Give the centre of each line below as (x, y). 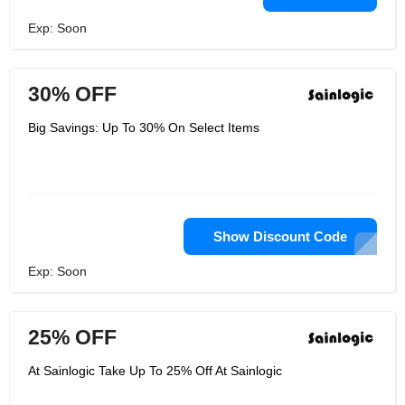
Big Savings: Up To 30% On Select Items (144, 127)
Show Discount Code (280, 236)
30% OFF (72, 94)
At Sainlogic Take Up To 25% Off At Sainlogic (155, 371)
